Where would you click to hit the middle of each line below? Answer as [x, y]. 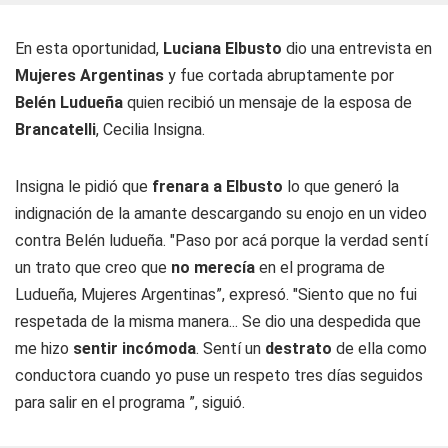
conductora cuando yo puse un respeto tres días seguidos [219, 375]
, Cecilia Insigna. [150, 129]
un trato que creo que [93, 267]
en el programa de [322, 267]
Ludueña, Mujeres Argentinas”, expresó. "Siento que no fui [216, 294]
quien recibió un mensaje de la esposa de [269, 102]
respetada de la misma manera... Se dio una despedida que [218, 321]
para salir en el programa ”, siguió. [130, 402]
